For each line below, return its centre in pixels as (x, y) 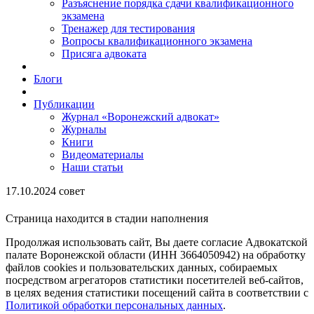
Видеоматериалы (103, 155)
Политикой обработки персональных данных (114, 306)
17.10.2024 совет (45, 191)
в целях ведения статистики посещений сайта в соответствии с (157, 293)
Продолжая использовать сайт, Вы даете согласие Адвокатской (157, 243)
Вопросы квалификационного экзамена (157, 41)
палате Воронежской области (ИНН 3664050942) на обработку (156, 255)
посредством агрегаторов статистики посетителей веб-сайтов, (155, 280)
